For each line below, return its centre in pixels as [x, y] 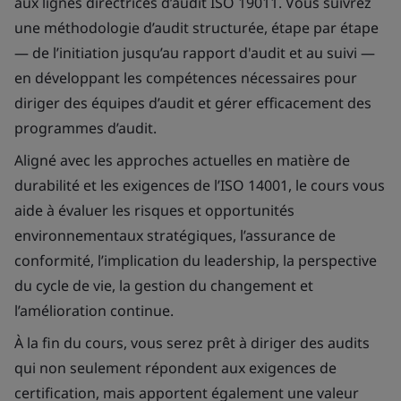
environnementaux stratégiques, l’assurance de [175, 235]
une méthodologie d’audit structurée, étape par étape [196, 28]
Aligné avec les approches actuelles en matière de [182, 160]
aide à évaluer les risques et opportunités [154, 210]
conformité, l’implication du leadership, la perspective [196, 260]
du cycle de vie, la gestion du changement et [164, 286]
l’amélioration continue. [94, 311]
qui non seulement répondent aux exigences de [175, 368]
